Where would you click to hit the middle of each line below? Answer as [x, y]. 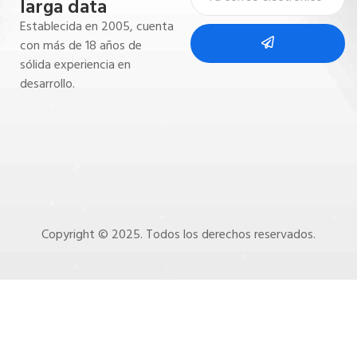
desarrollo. [47, 83]
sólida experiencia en [75, 64]
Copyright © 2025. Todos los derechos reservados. [178, 235]
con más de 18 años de [81, 45]
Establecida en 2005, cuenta [97, 26]
